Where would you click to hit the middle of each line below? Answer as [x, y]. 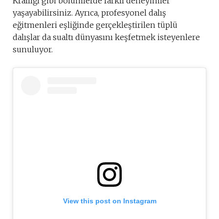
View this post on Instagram [109, 201]
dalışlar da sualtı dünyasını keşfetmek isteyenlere [106, 37]
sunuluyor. [33, 49]
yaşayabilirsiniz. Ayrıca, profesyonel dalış [89, 12]
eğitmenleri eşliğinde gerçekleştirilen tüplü [95, 25]
